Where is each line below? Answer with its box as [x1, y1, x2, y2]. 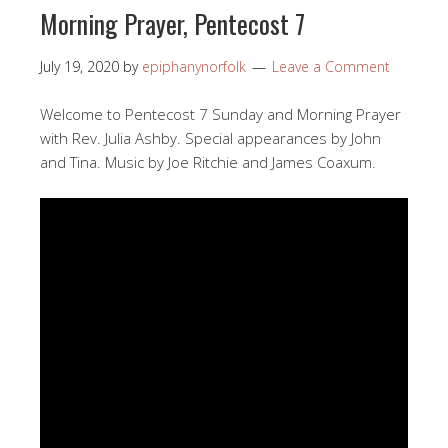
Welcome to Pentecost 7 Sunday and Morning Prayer [40, 103, 401, 124]
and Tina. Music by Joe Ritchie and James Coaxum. [40, 151, 376, 172]
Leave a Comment [272, 56, 390, 76]
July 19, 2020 [40, 56, 119, 76]
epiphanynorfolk [142, 56, 246, 76]
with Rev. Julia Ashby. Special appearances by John [40, 127, 381, 148]
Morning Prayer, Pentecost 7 [40, 3, 305, 43]
